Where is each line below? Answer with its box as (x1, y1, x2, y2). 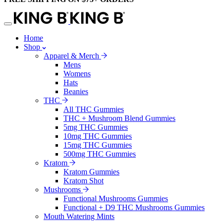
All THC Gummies (63, 105, 124, 113)
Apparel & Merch (44, 51, 101, 60)
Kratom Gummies (63, 167, 119, 176)
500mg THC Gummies (63, 149, 136, 158)
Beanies (63, 87, 88, 96)
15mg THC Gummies (63, 140, 132, 149)
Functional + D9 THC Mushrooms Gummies (63, 203, 205, 212)
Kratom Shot (63, 176, 104, 185)
